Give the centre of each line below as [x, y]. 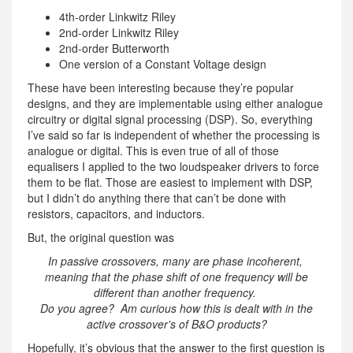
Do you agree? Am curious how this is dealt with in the [176, 308]
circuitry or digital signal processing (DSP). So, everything [170, 119]
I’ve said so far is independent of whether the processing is [174, 135]
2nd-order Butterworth [114, 48]
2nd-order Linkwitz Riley [119, 32]
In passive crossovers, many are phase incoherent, [176, 261]
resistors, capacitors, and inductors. [116, 214]
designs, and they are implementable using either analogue [175, 103]
